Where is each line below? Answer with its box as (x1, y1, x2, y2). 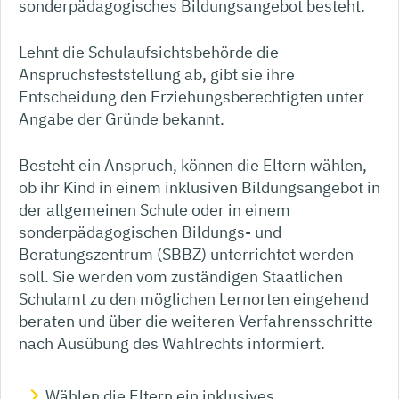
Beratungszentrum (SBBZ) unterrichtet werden (19, 243, 354, 265)
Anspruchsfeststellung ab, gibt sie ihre (19, 63, 295, 85)
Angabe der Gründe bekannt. (19, 108, 224, 129)
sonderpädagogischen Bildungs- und (19, 221, 281, 242)
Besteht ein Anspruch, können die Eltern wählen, (19, 154, 367, 175)
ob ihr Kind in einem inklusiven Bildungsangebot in (19, 176, 380, 198)
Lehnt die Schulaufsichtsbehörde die (19, 41, 279, 62)
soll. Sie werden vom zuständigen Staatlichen (19, 265, 343, 287)
